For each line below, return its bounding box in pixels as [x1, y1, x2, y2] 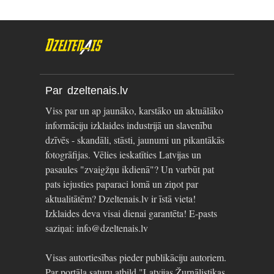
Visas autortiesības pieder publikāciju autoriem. [45, 251, 226, 264]
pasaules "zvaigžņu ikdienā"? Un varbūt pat [45, 163, 214, 176]
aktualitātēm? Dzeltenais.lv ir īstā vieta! [45, 192, 196, 206]
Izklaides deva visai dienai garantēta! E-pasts [45, 207, 217, 220]
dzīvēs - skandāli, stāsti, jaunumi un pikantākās [45, 133, 224, 147]
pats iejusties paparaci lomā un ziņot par [45, 177, 198, 191]
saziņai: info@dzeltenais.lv [45, 221, 148, 235]
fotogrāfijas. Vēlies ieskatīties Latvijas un [45, 148, 201, 161]
